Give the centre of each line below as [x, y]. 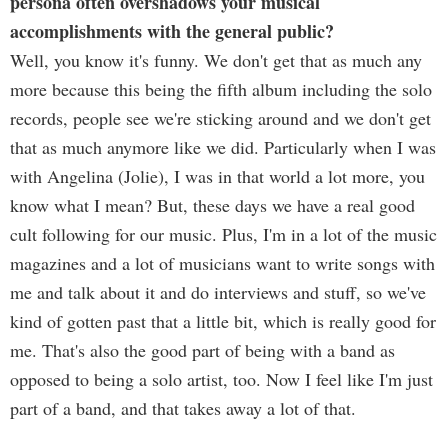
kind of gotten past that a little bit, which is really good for [223, 321]
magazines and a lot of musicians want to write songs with [222, 263]
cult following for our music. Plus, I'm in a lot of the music [223, 234]
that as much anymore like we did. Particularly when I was [223, 147]
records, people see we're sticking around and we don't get [220, 118]
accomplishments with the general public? [172, 31]
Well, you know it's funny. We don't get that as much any [216, 60]
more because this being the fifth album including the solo [221, 89]
